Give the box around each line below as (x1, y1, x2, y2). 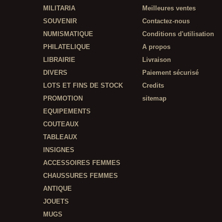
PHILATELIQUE (43, 43, 90, 51)
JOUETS (43, 198, 69, 205)
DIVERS (43, 69, 67, 76)
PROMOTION (43, 95, 83, 102)
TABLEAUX (43, 133, 77, 141)
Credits (142, 82, 164, 89)
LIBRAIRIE (43, 56, 75, 63)
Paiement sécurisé (142, 69, 199, 76)
